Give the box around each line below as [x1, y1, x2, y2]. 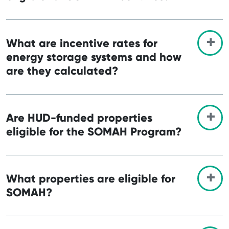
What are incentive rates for [6, 36, 157, 50]
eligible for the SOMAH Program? [6, 124, 181, 139]
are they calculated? [6, 63, 118, 78]
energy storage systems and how [6, 50, 181, 64]
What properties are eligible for [6, 171, 175, 186]
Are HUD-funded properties [6, 110, 152, 125]
